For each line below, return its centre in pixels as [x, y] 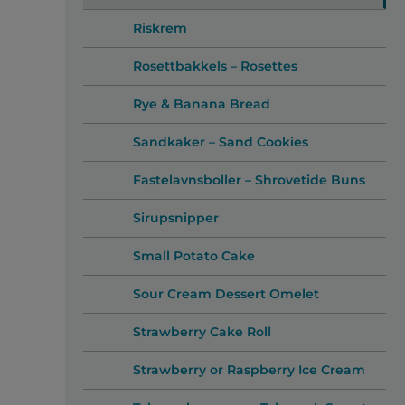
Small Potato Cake [193, 256]
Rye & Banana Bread [201, 104]
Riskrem [160, 28]
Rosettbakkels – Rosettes [215, 66]
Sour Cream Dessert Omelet [226, 294]
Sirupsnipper [175, 218]
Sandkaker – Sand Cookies [220, 142]
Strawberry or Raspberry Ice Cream [249, 370]
